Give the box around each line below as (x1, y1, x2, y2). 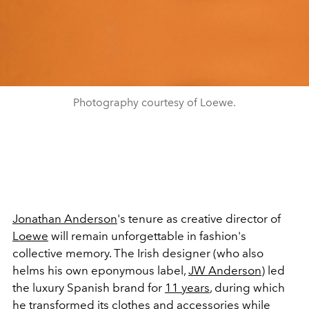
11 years (165, 280, 210, 295)
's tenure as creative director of (117, 211, 281, 226)
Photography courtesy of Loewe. (73, 95, 236, 109)
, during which (210, 280, 285, 295)
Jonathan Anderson (12, 211, 117, 226)
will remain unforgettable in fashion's (48, 228, 246, 243)
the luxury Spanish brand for (12, 280, 165, 295)
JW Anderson (188, 263, 261, 277)
